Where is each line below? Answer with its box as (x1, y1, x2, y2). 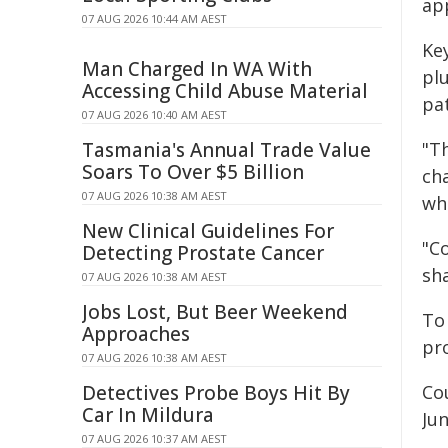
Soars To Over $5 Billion (82, 159, 304, 185)
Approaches (82, 321, 190, 347)
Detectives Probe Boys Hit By (82, 380, 350, 406)
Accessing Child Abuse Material (82, 78, 368, 104)
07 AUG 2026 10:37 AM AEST (82, 431, 227, 446)
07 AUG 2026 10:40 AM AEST (82, 107, 227, 122)
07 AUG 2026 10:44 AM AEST (82, 11, 227, 26)
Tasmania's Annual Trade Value (82, 137, 371, 163)
